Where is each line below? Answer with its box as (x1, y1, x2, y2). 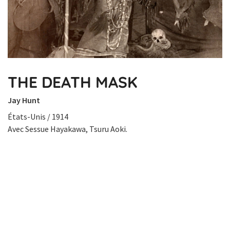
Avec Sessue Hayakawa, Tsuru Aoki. (8, 124, 127, 135)
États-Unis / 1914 (8, 111, 68, 122)
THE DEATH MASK (8, 72, 138, 92)
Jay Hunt (8, 95, 40, 106)
